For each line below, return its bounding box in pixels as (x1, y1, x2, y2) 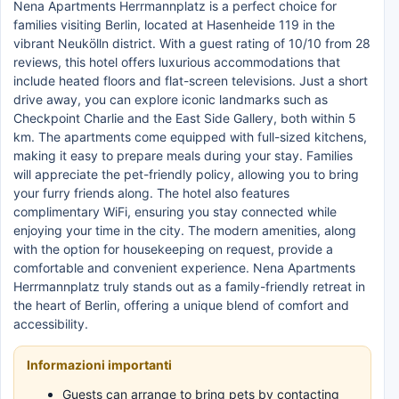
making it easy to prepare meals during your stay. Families (13, 148, 353, 163)
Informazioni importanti (27, 357, 172, 372)
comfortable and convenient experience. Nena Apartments (13, 260, 355, 275)
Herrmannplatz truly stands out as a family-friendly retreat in (13, 279, 365, 294)
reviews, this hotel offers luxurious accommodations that (13, 54, 340, 69)
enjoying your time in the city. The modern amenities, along (13, 223, 356, 238)
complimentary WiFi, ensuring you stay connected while (13, 204, 337, 219)
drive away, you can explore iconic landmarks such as (13, 92, 328, 107)
